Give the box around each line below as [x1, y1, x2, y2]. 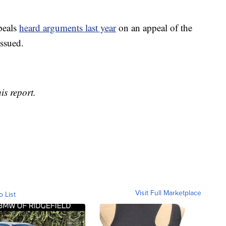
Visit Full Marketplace [135, 188, 201, 198]
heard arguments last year [19, 21, 116, 34]
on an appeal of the [116, 21, 192, 34]
